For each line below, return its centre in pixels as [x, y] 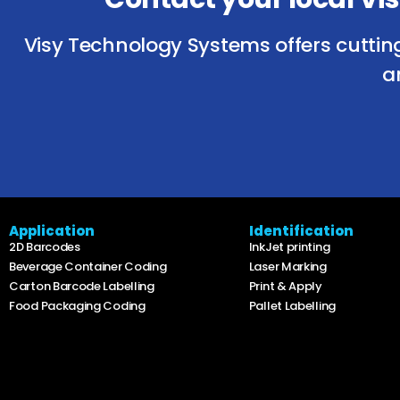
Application [52, 231]
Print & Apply [285, 287]
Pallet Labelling [292, 306]
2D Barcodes [45, 247]
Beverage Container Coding [88, 267]
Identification [301, 231]
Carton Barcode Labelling [82, 287]
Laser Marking [287, 267]
